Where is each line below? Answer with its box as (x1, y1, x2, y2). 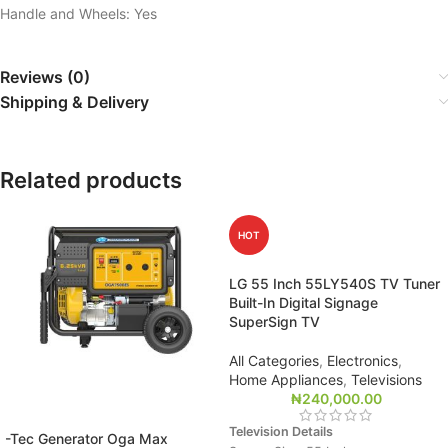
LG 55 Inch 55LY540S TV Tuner (229, 274, 440, 292)
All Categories (229, 351, 319, 369)
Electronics (327, 351, 398, 369)
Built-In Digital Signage (229, 293, 378, 311)
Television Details (229, 423, 333, 439)
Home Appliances (229, 370, 343, 388)
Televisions (351, 370, 422, 388)
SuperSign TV (229, 312, 320, 330)
